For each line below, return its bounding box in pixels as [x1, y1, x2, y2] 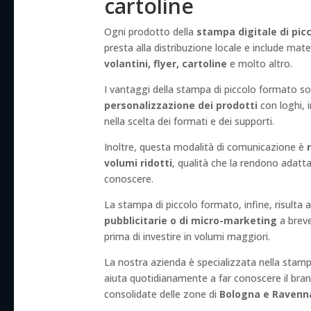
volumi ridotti [104, 155, 173, 169]
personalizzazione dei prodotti [104, 98, 258, 112]
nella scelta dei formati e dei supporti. [104, 114, 275, 128]
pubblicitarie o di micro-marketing [104, 213, 278, 227]
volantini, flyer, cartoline [104, 56, 228, 70]
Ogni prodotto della [104, 24, 197, 38]
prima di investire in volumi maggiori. [104, 229, 271, 243]
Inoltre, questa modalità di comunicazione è [104, 140, 308, 153]
